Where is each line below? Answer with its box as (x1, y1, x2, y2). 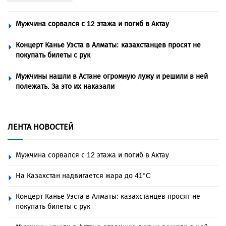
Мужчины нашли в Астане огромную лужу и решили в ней (16, 72, 208, 81)
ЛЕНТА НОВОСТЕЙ (8, 122, 74, 132)
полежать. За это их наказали (16, 82, 115, 91)
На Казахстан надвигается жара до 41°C (16, 172, 151, 181)
